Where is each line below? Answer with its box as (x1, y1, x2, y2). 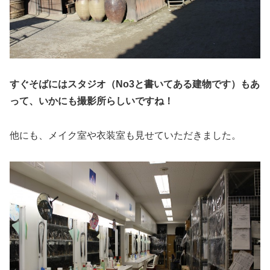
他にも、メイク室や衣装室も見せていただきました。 (10, 130, 241, 140)
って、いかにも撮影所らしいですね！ (10, 96, 174, 106)
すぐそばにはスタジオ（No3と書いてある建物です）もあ (10, 79, 260, 89)
